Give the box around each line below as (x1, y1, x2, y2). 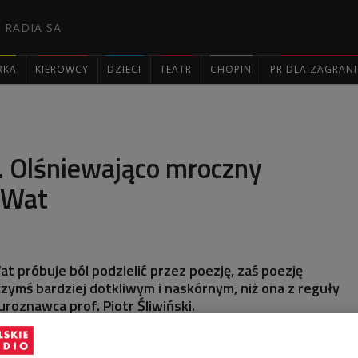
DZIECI (107, 62, 141, 76)
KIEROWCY (35, 62, 89, 76)
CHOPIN (210, 62, 252, 76)
